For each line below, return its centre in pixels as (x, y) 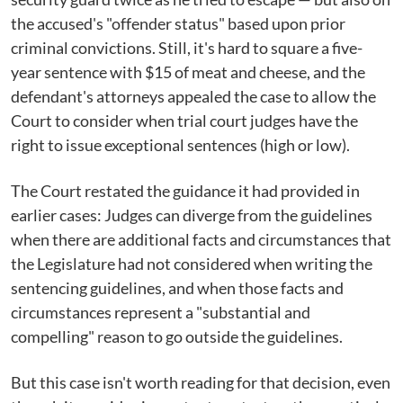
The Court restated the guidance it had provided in (185, 191)
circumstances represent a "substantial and (161, 312)
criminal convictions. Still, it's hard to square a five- (187, 48)
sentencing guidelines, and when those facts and (177, 288)
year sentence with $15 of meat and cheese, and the (188, 72)
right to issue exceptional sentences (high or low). (180, 145)
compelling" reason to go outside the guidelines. (177, 336)
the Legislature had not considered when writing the (192, 264)
